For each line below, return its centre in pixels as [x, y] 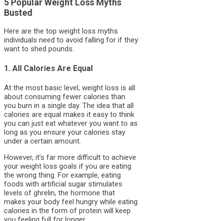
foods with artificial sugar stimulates [63, 184]
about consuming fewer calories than [65, 97]
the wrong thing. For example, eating [62, 175]
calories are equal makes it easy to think [69, 115]
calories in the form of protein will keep [67, 211]
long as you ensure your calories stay [65, 132]
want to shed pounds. [39, 49]
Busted [18, 12]
